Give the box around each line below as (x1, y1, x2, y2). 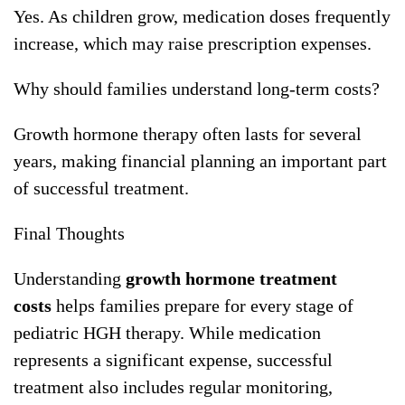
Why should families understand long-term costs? (14, 79, 380, 99)
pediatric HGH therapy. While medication (14, 323, 321, 344)
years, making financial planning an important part (14, 151, 387, 172)
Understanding (14, 268, 126, 289)
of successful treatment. (14, 178, 189, 199)
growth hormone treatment (126, 268, 337, 289)
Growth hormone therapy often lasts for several (14, 124, 362, 145)
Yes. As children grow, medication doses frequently (14, 6, 391, 27)
